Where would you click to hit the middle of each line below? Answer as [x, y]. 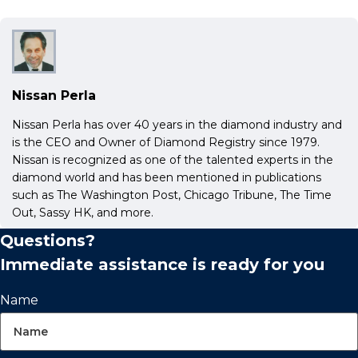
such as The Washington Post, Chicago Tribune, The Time [172, 195]
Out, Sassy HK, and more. [83, 213]
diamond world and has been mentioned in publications [167, 177]
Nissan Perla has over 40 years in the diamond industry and [177, 125]
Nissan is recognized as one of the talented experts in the [173, 160]
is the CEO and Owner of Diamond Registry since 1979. [166, 142]
